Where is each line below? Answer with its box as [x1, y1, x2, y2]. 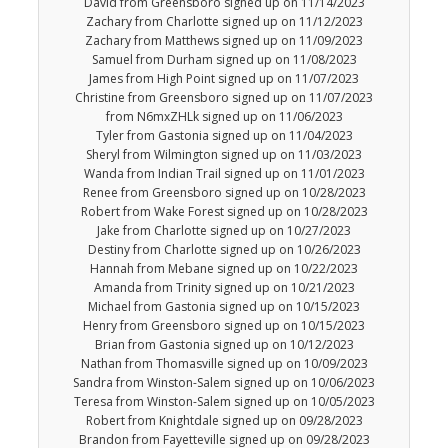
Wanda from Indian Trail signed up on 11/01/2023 [83, 165, 365, 183]
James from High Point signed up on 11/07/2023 [89, 70, 359, 88]
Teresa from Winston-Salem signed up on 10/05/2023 [73, 393, 375, 411]
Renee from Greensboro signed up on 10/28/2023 [82, 184, 366, 202]
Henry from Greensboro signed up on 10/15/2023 [83, 317, 365, 335]
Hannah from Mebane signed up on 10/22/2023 [90, 260, 358, 278]
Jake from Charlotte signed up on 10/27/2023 [97, 222, 351, 240]
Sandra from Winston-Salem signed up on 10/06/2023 [73, 374, 375, 392]
